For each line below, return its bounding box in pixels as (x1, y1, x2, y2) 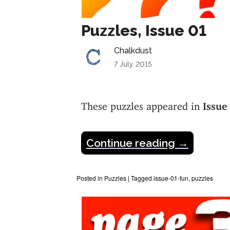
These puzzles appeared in (81, 99, 203, 107)
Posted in (76, 173, 104, 182)
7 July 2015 (114, 60, 152, 68)
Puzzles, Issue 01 (81, 21, 206, 40)
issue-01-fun (154, 173, 188, 182)
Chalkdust (114, 45, 152, 55)
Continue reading (86, 136, 178, 149)
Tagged (131, 173, 154, 182)
